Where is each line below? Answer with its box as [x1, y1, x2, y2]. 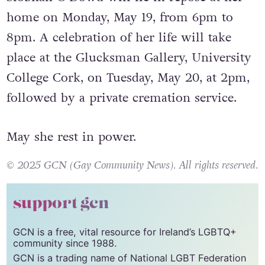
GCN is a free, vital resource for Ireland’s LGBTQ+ [12, 226, 237, 238]
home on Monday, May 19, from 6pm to [6, 8, 233, 26]
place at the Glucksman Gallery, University [6, 49, 251, 66]
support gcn [12, 193, 109, 215]
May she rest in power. [6, 128, 136, 146]
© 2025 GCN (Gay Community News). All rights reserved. [6, 157, 258, 173]
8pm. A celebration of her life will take [6, 28, 231, 46]
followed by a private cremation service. [6, 89, 237, 106]
